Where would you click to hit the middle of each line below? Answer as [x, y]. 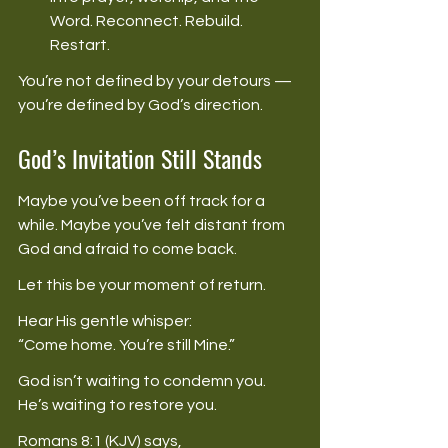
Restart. [81, 44]
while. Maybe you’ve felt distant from [153, 224]
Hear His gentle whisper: [106, 320]
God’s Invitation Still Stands [140, 157]
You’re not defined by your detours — [156, 80]
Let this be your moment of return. [143, 284]
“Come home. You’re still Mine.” [128, 344]
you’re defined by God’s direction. [142, 104]
